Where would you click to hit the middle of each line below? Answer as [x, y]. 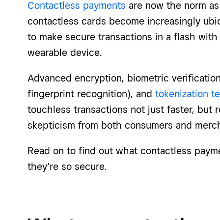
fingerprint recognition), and [91, 94]
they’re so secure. [67, 166]
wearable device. [65, 52]
